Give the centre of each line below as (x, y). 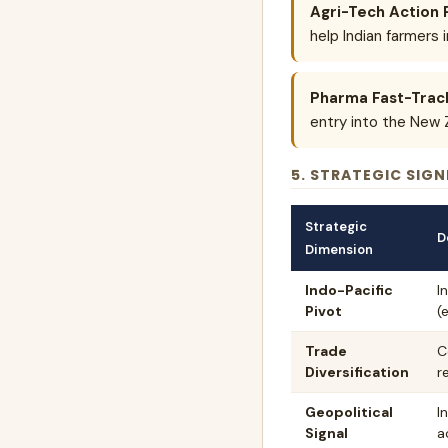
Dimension (339, 250)
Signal (326, 433)
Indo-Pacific (349, 290)
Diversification (357, 372)
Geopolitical (349, 412)
